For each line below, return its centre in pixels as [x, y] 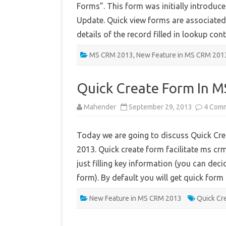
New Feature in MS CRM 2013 [135, 199]
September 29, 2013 [161, 107]
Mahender [100, 107]
